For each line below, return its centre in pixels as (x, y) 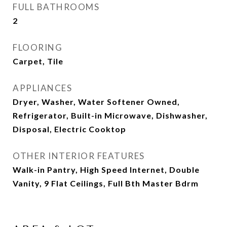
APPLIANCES (42, 88)
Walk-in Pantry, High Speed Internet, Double (106, 169)
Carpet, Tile (38, 61)
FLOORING (37, 47)
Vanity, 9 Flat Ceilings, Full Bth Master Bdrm (106, 183)
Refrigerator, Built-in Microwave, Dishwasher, (110, 115)
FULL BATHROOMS (56, 7)
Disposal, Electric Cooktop (69, 129)
